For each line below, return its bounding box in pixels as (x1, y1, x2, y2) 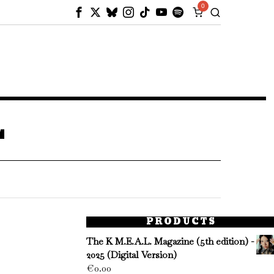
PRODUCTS (146, 214, 216, 230)
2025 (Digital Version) (86, 249, 177, 261)
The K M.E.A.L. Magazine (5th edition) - (86, 235, 254, 248)
